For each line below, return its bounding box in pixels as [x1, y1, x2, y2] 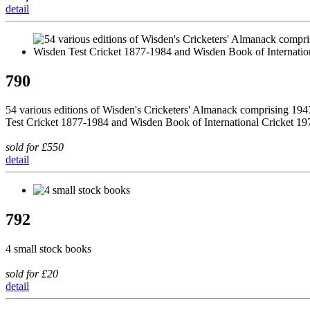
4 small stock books [6, 243, 91, 255]
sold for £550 [6, 141, 64, 154]
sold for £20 [6, 268, 58, 280]
